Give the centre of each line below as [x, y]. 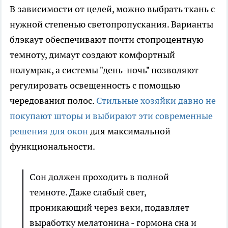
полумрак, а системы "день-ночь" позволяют [104, 70]
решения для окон [49, 131]
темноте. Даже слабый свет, [88, 192]
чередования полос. [53, 101]
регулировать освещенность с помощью [95, 85]
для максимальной [129, 131]
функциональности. [52, 147]
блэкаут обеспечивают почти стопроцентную [107, 40]
